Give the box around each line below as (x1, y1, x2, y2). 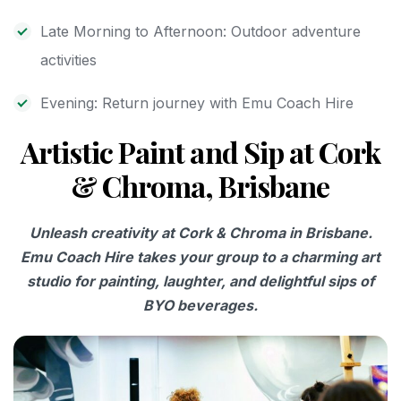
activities (40, 50, 97, 69)
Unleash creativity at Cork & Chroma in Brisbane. (29, 223, 372, 242)
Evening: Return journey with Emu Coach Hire (40, 93, 354, 112)
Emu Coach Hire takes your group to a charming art (21, 247, 380, 266)
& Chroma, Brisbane (71, 166, 330, 205)
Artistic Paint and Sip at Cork (20, 132, 381, 171)
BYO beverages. (143, 295, 258, 314)
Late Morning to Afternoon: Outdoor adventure (40, 21, 361, 40)
